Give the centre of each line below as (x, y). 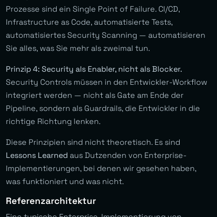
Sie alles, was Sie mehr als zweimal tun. (78, 48)
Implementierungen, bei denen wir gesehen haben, (101, 169)
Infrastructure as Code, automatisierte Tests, (89, 22)
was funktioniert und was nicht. (65, 182)
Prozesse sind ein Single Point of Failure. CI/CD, (93, 9)
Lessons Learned (37, 155)
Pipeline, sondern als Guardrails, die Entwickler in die (103, 108)
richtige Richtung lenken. (53, 122)
